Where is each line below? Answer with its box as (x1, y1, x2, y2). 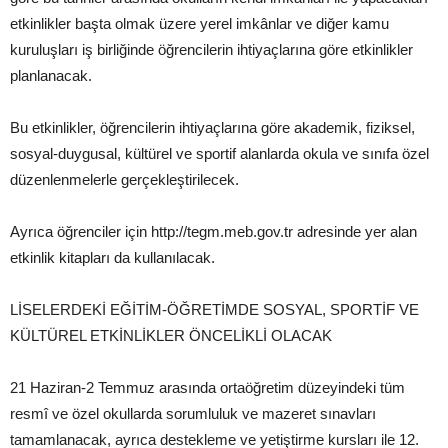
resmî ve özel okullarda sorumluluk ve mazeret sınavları (10, 405, 376, 423)
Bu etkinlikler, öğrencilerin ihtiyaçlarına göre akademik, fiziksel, (10, 119, 415, 137)
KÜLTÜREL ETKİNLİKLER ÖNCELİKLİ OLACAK (10, 327, 332, 345)
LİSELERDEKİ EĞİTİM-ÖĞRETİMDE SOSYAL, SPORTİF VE (10, 301, 419, 319)
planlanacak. (10, 67, 92, 85)
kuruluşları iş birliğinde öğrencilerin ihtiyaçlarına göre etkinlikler (10, 41, 413, 59)
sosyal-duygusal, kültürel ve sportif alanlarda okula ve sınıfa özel (10, 145, 429, 163)
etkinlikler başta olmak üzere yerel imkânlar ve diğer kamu (10, 15, 389, 33)
